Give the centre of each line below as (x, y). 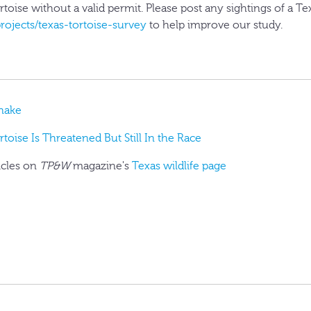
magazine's (101, 166)
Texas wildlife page (179, 166)
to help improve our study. (216, 25)
